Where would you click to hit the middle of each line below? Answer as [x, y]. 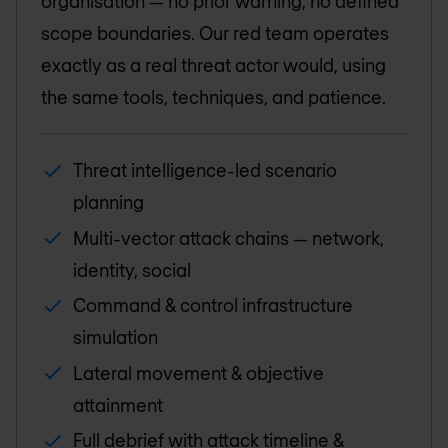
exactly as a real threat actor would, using [213, 65]
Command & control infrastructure [213, 305]
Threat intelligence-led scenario [205, 170]
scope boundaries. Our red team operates [215, 33]
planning [108, 202]
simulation [115, 337]
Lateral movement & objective [198, 372]
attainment [118, 404]
